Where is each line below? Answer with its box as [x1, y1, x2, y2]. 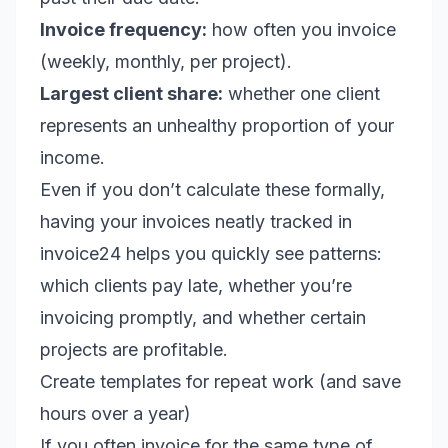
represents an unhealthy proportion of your [40, 115, 394, 136]
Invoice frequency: [40, 19, 207, 40]
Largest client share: [40, 83, 223, 104]
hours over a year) [40, 403, 191, 424]
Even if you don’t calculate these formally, [40, 179, 385, 200]
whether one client [223, 83, 380, 104]
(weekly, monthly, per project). [40, 51, 292, 72]
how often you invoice [207, 19, 396, 40]
